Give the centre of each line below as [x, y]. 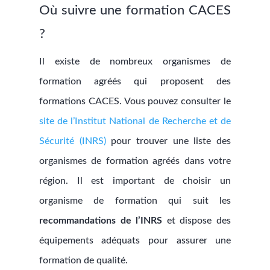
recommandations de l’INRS [101, 221]
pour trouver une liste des [168, 141]
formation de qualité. [83, 260]
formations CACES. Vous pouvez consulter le [135, 101]
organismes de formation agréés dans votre [135, 161]
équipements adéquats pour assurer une [135, 240]
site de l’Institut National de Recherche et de [135, 121]
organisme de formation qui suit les [135, 201]
